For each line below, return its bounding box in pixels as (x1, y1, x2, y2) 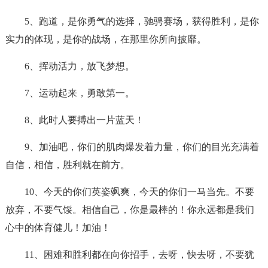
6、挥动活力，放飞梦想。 (24, 61, 135, 71)
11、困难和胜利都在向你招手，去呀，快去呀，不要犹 (24, 249, 254, 260)
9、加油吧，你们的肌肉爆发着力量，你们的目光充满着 (24, 142, 259, 152)
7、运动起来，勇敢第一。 (24, 88, 135, 98)
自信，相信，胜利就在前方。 (5, 160, 130, 170)
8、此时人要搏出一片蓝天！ (24, 115, 144, 125)
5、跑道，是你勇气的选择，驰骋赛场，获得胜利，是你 (24, 16, 259, 26)
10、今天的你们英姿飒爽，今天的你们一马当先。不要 (24, 187, 254, 197)
